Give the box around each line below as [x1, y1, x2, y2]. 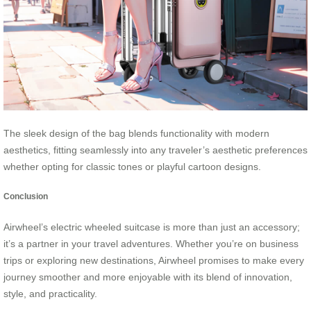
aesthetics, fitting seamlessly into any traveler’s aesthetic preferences [3, 144, 308, 156]
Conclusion [3, 192, 48, 201]
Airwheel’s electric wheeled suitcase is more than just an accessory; [3, 221, 300, 233]
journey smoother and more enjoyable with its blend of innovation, [3, 271, 292, 283]
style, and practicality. [3, 287, 97, 299]
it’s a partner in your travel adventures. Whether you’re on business [3, 237, 299, 249]
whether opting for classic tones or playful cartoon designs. [3, 161, 261, 173]
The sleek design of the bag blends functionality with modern [3, 128, 269, 140]
